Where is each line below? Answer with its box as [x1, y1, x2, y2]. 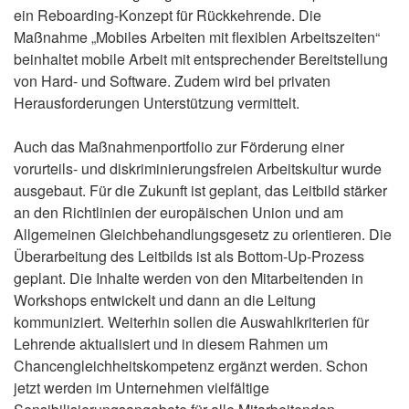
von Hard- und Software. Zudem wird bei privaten [14, 70, 330, 91]
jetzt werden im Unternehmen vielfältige [14, 377, 269, 398]
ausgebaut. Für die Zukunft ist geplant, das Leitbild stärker [14, 180, 387, 201]
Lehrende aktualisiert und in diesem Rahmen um [14, 333, 328, 354]
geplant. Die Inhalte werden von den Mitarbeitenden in [14, 267, 363, 288]
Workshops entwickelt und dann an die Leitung [14, 289, 316, 310]
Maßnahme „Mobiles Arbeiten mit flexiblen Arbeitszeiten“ [14, 26, 380, 47]
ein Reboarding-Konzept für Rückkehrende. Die [14, 5, 321, 26]
